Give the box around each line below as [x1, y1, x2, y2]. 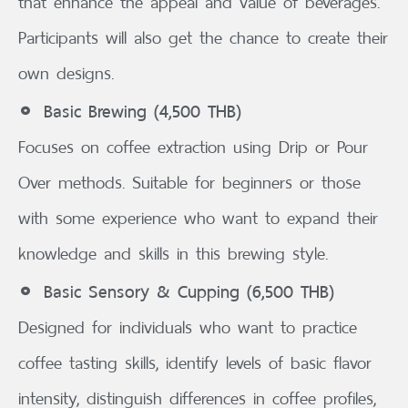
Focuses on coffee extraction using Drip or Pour [18, 132, 368, 163]
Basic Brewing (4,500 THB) [43, 93, 241, 126]
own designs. [18, 58, 114, 89]
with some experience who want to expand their [18, 203, 378, 234]
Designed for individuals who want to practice [18, 312, 357, 343]
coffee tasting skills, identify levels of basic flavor [18, 348, 372, 379]
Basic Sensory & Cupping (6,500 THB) [43, 273, 334, 306]
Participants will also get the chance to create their [18, 23, 388, 54]
